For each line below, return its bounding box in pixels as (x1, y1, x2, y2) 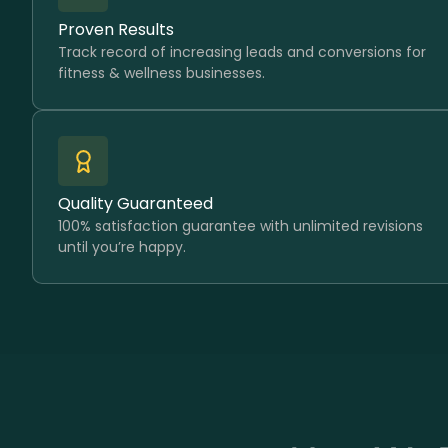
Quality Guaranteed (58, 192, 213, 215)
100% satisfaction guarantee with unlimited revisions (58, 216, 423, 236)
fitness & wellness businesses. (58, 63, 265, 83)
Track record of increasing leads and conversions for (58, 42, 426, 62)
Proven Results (58, 18, 174, 41)
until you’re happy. (58, 237, 186, 257)
